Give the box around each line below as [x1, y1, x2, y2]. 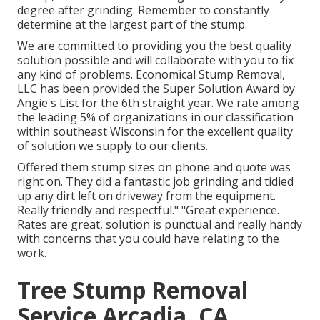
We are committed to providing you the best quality [17, 38, 291, 54]
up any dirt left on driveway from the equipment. [17, 188, 276, 204]
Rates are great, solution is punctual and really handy [17, 216, 302, 233]
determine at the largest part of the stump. [17, 16, 247, 33]
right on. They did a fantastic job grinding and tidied [17, 174, 294, 190]
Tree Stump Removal [17, 274, 248, 306]
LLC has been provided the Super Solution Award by [17, 81, 295, 97]
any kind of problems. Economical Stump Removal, [17, 66, 285, 83]
